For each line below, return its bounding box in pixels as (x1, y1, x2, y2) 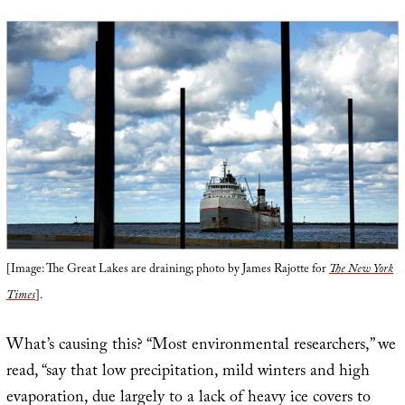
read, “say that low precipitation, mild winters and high (5, 358, 370, 387)
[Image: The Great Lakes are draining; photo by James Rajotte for (5, 259, 329, 280)
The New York (328, 259, 393, 280)
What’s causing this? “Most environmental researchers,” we (5, 332, 396, 361)
